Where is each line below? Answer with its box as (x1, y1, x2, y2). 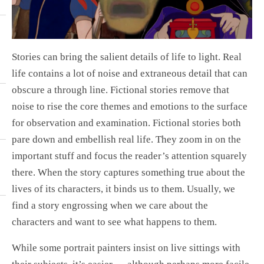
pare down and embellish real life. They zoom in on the (12, 133, 241, 145)
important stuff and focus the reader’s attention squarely (12, 150, 247, 161)
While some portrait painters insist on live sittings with (12, 242, 240, 254)
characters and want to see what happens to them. (12, 216, 217, 227)
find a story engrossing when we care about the (12, 199, 208, 211)
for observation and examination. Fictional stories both (12, 117, 241, 128)
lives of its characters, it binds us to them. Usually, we (12, 183, 235, 194)
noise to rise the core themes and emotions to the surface (12, 100, 247, 112)
